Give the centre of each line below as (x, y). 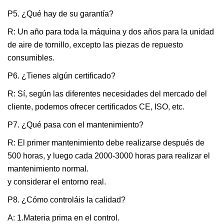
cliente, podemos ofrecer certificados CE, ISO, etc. (96, 107)
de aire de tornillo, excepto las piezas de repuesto (95, 45)
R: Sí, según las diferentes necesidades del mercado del (107, 94)
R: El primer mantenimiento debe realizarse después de (106, 143)
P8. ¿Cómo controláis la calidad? (66, 200)
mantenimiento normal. (48, 169)
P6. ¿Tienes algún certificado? (61, 76)
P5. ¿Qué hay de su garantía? (60, 14)
